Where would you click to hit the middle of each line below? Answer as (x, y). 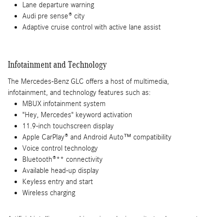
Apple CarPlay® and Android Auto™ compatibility (97, 137)
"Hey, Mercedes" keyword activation (77, 115)
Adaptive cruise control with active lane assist (92, 27)
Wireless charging (49, 193)
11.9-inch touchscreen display (68, 126)
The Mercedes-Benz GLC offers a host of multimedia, (88, 81)
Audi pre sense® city (54, 16)
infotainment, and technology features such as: (79, 92)
